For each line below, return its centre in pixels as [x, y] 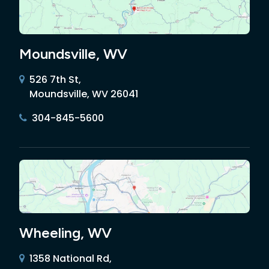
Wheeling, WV [65, 233]
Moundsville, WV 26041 [84, 94]
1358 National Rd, [71, 259]
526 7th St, [55, 80]
